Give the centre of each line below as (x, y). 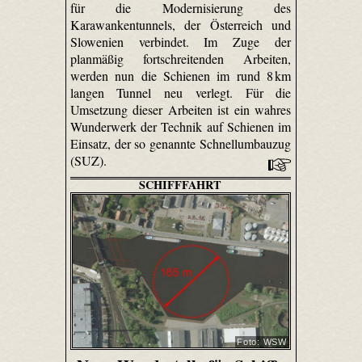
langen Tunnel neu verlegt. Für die (181, 93)
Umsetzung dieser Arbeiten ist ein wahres (181, 110)
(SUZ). (90, 161)
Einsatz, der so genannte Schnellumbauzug (181, 144)
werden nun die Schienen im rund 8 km (181, 76)
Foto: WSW (261, 341)
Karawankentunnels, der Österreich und (181, 25)
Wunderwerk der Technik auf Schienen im (181, 127)
